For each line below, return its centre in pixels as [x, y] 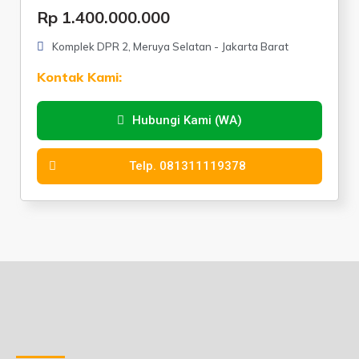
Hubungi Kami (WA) [187, 120]
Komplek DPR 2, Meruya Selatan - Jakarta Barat [170, 46]
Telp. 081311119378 [187, 165]
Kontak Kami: [79, 77]
